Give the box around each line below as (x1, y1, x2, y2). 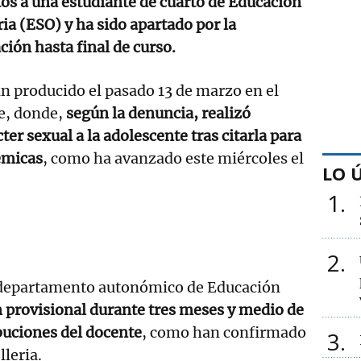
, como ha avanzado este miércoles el (43, 148, 304, 168)
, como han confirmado (142, 322, 306, 342)
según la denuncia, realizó (66, 103, 251, 122)
